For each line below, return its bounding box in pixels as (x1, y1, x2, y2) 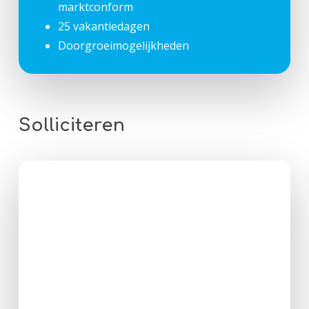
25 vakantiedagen (57, 18, 150, 34)
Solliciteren (18, 115, 125, 135)
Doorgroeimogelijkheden (57, 37, 189, 53)
